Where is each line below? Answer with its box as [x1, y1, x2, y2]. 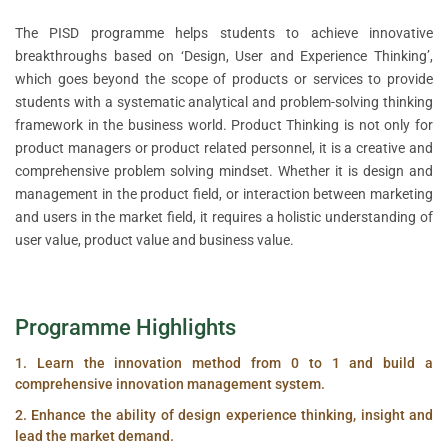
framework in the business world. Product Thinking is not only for [15, 117, 433, 134]
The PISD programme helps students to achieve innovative [15, 25, 433, 42]
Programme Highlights [15, 315, 236, 341]
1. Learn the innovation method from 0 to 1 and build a [15, 355, 433, 372]
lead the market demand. [15, 428, 174, 445]
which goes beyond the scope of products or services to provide [15, 71, 433, 88]
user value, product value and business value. [15, 232, 294, 249]
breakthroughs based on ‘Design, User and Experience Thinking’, [15, 48, 433, 65]
